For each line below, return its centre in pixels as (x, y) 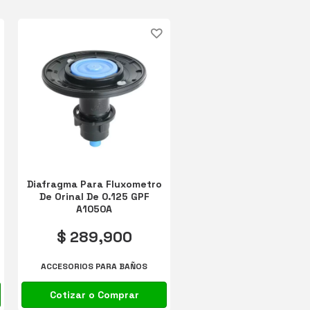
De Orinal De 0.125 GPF (94, 196)
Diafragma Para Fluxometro (94, 184)
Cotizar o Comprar (94, 295)
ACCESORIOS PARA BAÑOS (94, 267)
